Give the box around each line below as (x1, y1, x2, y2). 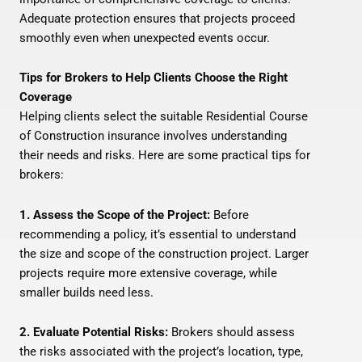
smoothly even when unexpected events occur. (19, 30, 270, 45)
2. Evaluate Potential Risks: (19, 325, 168, 340)
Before (210, 207, 249, 222)
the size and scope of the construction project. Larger (19, 246, 309, 261)
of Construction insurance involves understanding (19, 128, 287, 144)
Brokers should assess (168, 325, 295, 340)
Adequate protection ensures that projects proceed (19, 11, 295, 26)
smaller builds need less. (19, 284, 154, 300)
